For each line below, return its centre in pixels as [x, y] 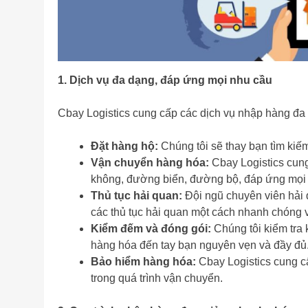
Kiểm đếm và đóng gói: [151, 229]
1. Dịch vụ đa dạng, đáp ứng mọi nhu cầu [165, 80]
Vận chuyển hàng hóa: [150, 163]
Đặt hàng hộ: [124, 146]
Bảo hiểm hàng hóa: [143, 262]
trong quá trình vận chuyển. [157, 278]
